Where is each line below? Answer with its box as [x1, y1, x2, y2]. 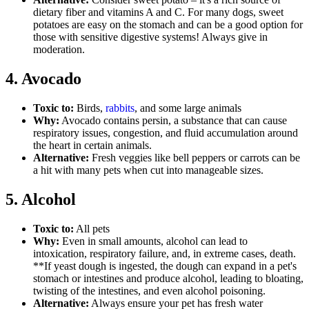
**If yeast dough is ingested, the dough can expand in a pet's [33, 259, 297, 272]
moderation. [33, 43, 85, 56]
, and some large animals [134, 101, 241, 114]
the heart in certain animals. [33, 139, 152, 151]
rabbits [106, 101, 134, 114]
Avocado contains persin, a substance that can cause [59, 114, 287, 126]
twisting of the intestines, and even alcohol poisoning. [33, 284, 266, 297]
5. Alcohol [6, 190, 76, 208]
